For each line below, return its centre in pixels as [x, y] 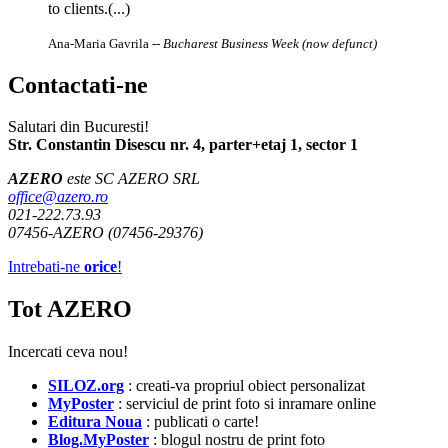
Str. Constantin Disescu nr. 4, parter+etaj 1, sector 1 [183, 145]
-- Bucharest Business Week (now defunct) [263, 43]
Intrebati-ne [46, 267]
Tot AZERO [70, 309]
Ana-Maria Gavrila [98, 43]
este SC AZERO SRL [131, 179]
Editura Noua [95, 422]
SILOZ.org [86, 386]
